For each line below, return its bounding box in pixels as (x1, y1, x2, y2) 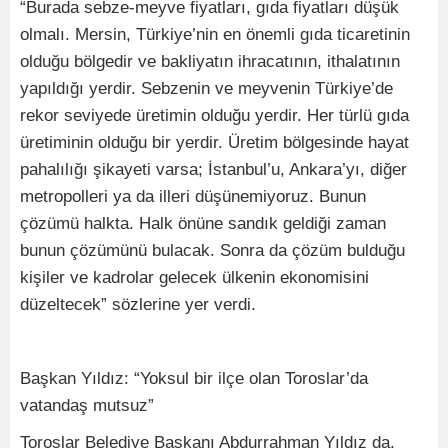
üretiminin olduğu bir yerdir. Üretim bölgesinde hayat (20, 132, 409, 152)
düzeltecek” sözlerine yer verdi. (20, 294, 256, 314)
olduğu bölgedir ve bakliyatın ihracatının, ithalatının (20, 51, 400, 71)
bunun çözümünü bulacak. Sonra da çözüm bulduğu (20, 240, 405, 260)
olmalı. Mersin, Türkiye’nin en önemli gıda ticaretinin (20, 24, 410, 44)
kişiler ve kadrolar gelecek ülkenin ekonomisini (20, 267, 369, 287)
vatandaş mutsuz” (20, 395, 154, 415)
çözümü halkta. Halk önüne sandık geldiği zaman (20, 213, 386, 233)
